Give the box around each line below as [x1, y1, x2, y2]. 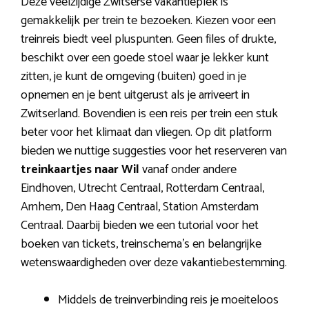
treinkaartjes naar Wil [21, 159, 139, 180]
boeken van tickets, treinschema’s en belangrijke [21, 233, 261, 255]
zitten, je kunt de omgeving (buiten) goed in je [21, 66, 246, 87]
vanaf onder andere [139, 159, 237, 180]
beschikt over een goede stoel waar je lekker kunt [21, 47, 269, 68]
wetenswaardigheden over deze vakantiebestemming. [21, 252, 287, 273]
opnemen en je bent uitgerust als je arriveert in [21, 84, 250, 106]
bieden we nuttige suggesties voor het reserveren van [21, 140, 287, 161]
